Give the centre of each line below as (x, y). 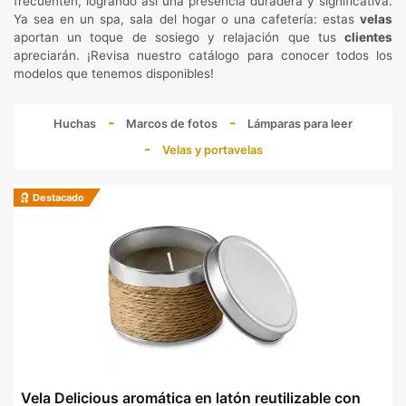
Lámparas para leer (300, 123)
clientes (368, 37)
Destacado (57, 197)
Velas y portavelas (212, 150)
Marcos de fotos (172, 123)
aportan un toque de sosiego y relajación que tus (179, 37)
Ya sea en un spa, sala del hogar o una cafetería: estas (187, 19)
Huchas (75, 123)
